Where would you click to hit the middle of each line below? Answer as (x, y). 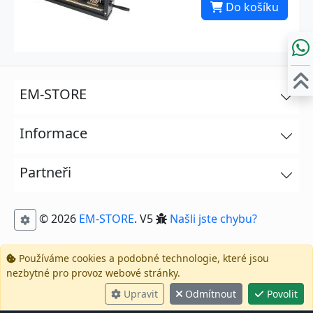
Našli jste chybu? (213, 219)
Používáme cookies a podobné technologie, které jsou (143, 259)
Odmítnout (209, 294)
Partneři (45, 173)
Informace (53, 133)
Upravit (139, 294)
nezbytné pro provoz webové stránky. (93, 273)
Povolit (281, 294)
